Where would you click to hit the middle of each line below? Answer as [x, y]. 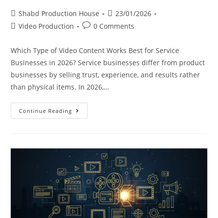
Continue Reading [46, 110]
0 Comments [114, 26]
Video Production [46, 26]
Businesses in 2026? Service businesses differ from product [108, 62]
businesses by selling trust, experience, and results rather [106, 74]
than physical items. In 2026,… [60, 87]
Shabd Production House [59, 13]
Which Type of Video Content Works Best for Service [95, 50]
